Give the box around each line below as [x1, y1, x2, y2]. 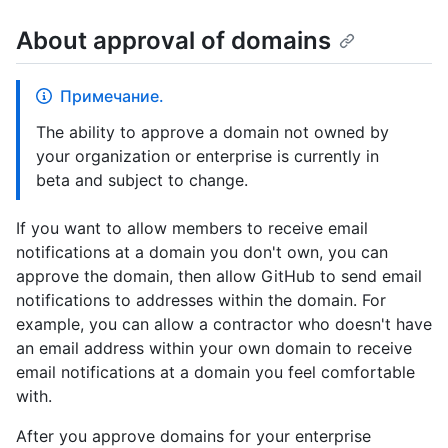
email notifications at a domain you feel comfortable [16, 362, 415, 383]
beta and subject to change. [36, 170, 248, 191]
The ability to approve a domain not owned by [36, 122, 389, 143]
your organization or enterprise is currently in [36, 146, 379, 167]
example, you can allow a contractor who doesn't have [16, 314, 432, 335]
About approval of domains [16, 26, 331, 56]
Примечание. [60, 86, 164, 107]
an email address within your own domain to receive [16, 338, 412, 359]
